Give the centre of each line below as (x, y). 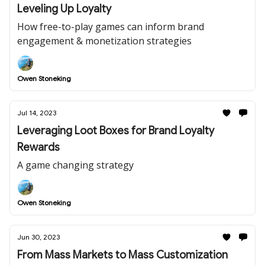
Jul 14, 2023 (37, 113)
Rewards (38, 147)
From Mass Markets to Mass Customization (122, 255)
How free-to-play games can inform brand (111, 27)
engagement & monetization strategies (104, 41)
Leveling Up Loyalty (64, 9)
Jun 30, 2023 (38, 237)
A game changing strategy (75, 165)
